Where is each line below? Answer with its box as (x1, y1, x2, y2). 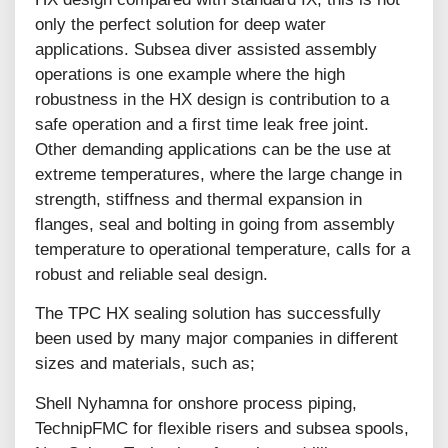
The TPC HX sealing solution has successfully (35, 304, 381, 324)
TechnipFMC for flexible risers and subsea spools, (35, 418, 409, 438)
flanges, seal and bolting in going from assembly (35, 215, 395, 235)
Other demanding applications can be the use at (35, 140, 391, 160)
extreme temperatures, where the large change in (35, 165, 402, 185)
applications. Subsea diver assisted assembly (35, 40, 377, 60)
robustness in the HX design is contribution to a (35, 90, 389, 110)
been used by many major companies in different (35, 329, 398, 349)
